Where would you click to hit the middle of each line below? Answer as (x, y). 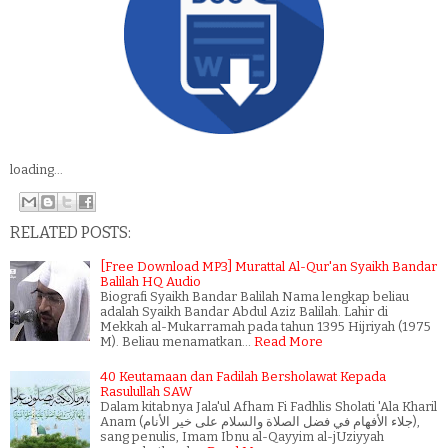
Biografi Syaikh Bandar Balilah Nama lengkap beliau (254, 296)
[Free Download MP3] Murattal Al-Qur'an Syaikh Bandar (268, 266)
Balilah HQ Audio (150, 281)
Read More (288, 341)
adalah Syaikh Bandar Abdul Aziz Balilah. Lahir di (244, 311)
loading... (36, 169)
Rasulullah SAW (146, 391)
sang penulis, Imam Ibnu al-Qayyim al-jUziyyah (242, 436)
